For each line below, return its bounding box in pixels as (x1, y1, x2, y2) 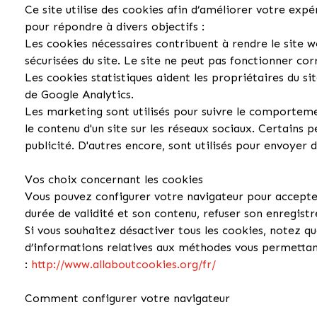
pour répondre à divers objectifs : (25, 19, 205, 33)
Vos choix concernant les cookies (25, 172, 204, 186)
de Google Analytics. (25, 87, 134, 101)
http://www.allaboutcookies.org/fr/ (31, 257, 217, 271)
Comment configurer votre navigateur (25, 291, 231, 305)
